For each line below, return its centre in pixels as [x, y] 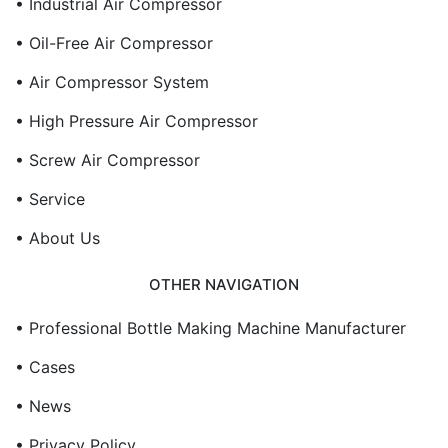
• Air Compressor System [112, 82]
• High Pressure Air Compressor [136, 121]
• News [43, 405]
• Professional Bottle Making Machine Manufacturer [210, 327]
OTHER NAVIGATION [224, 284]
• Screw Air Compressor [107, 160]
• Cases [45, 366]
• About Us [57, 238]
